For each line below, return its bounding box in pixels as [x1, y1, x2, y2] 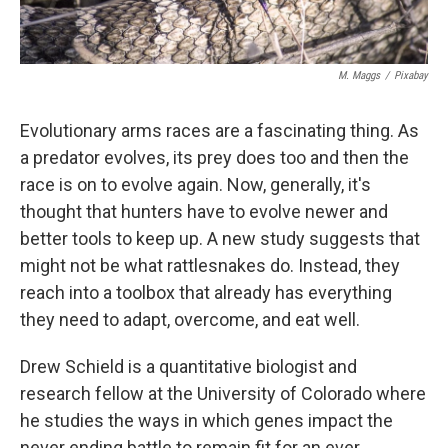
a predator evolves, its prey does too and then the [20, 147, 409, 168]
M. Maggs [338, 69, 380, 82]
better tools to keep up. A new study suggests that [20, 228, 420, 249]
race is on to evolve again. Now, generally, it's [20, 174, 371, 195]
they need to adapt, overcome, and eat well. [20, 309, 360, 330]
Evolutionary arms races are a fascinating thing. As [20, 120, 419, 141]
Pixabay [394, 69, 428, 82]
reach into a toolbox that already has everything [20, 282, 392, 303]
